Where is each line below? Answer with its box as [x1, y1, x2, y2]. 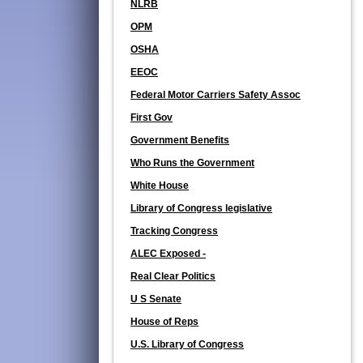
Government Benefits [130, 134, 229, 146]
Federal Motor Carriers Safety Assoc [130, 88, 301, 100]
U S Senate [130, 293, 181, 305]
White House [130, 179, 189, 191]
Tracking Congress [130, 224, 218, 237]
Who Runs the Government [130, 156, 254, 169]
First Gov [130, 111, 173, 123]
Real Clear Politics [130, 270, 216, 282]
